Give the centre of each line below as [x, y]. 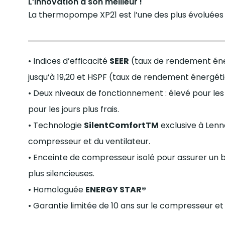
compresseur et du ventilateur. [89, 141]
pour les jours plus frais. [73, 109]
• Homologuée [57, 189]
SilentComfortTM [121, 125]
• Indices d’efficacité [69, 61]
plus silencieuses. [61, 173]
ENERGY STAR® [116, 189]
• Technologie [56, 125]
